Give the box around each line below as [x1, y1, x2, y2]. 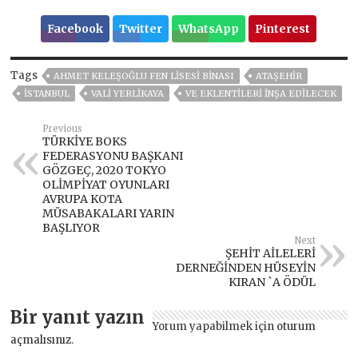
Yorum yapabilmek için [153, 319, 277, 333]
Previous [42, 122, 83, 134]
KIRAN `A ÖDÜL [228, 274, 316, 289]
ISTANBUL [24, 87, 70, 99]
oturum [276, 319, 316, 333]
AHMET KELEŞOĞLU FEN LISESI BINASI [54, 70, 235, 82]
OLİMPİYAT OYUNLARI [42, 177, 170, 192]
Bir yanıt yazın [10, 305, 145, 328]
